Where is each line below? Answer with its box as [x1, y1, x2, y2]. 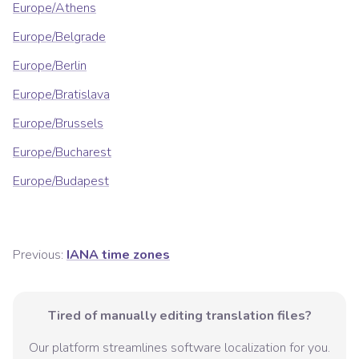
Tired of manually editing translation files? [47, 307, 312, 325]
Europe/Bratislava [13, 86, 110, 104]
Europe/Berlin [13, 57, 87, 75]
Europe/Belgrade [13, 28, 106, 46]
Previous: [13, 246, 63, 264]
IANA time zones [67, 246, 170, 264]
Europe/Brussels [13, 115, 103, 133]
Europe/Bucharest [13, 143, 111, 162]
